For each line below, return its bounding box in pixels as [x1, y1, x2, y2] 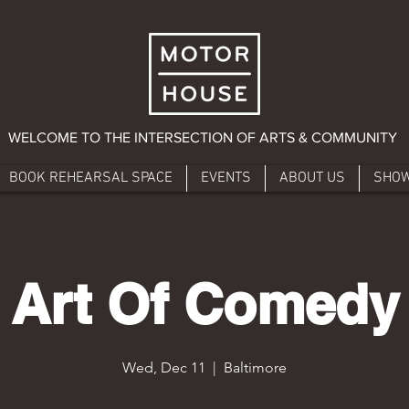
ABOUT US [278, 168, 345, 187]
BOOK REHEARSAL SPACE [8, 168, 173, 187]
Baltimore [224, 358, 288, 376]
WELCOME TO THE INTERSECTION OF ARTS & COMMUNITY [8, 129, 397, 145]
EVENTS [200, 168, 251, 187]
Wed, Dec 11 [122, 358, 206, 376]
